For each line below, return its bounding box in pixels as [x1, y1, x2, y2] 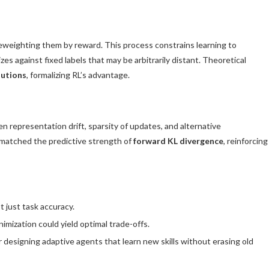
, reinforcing [223, 136, 268, 147]
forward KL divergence [133, 136, 223, 147]
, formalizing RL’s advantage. [26, 70, 130, 80]
